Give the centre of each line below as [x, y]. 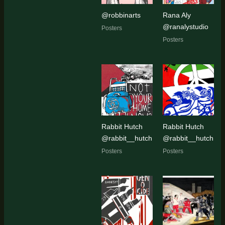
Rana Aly [177, 15]
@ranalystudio [186, 26]
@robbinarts [121, 15]
